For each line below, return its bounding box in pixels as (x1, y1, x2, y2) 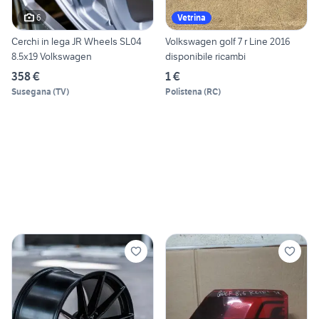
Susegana (11, 86, 51, 98)
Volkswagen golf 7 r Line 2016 (165, 35, 291, 48)
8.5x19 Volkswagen (11, 50, 92, 63)
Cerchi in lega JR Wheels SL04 (11, 35, 142, 48)
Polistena (165, 86, 202, 98)
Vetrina (177, 12, 206, 23)
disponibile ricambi (165, 50, 246, 63)
